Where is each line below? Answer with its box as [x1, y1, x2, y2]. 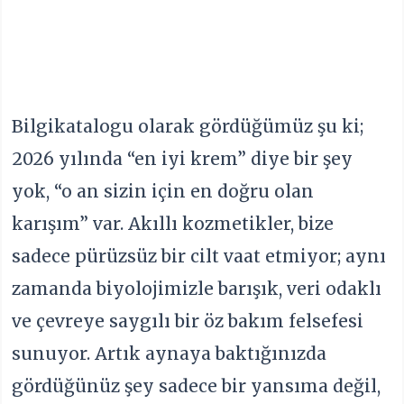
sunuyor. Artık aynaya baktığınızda [12, 343, 327, 365]
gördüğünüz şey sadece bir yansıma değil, [12, 375, 381, 398]
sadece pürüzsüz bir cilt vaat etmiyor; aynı [12, 245, 387, 268]
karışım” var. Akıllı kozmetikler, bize [12, 213, 335, 235]
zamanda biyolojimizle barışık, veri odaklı [12, 278, 382, 300]
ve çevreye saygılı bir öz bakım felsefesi [12, 310, 364, 333]
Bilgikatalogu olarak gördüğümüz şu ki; [12, 115, 364, 138]
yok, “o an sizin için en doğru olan [12, 180, 315, 203]
